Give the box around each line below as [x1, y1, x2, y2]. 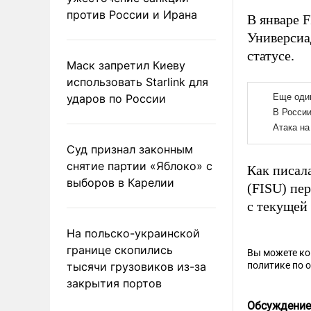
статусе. [247, 48, 294, 64]
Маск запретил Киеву [67, 58, 185, 72]
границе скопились [67, 242, 173, 257]
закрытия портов [67, 276, 162, 290]
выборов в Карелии [67, 175, 174, 190]
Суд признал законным [67, 142, 193, 156]
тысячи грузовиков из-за [67, 259, 206, 274]
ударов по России [67, 91, 166, 106]
